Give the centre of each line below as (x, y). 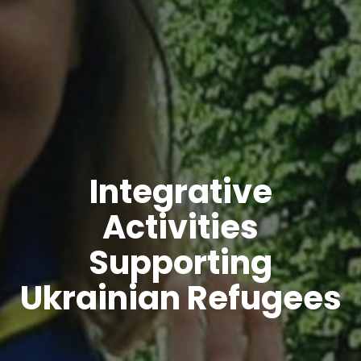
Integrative (180, 192)
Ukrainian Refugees (180, 299)
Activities (180, 228)
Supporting (180, 263)
